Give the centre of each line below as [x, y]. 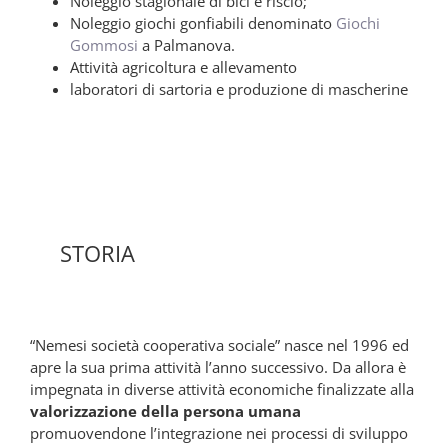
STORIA [97, 253]
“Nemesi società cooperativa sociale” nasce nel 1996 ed [219, 345]
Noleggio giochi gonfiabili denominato [203, 23]
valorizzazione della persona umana [165, 411]
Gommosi [104, 45]
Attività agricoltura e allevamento [183, 67]
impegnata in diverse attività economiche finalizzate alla [222, 389]
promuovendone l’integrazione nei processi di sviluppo [219, 433]
